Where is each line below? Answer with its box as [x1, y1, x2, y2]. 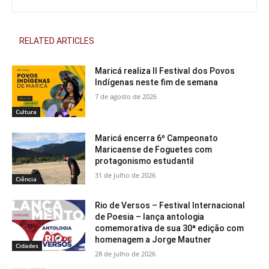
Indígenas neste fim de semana [95, 77, 219, 88]
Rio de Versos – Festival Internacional [95, 200, 246, 210]
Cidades [16, 241, 38, 250]
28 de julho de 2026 [95, 249, 156, 258]
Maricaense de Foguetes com [95, 144, 213, 154]
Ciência [16, 174, 37, 183]
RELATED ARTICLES [19, 36, 94, 46]
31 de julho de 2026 [95, 170, 156, 180]
